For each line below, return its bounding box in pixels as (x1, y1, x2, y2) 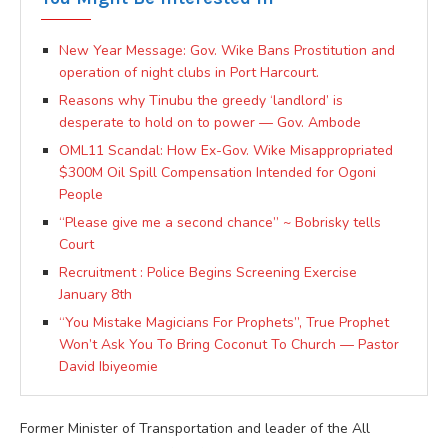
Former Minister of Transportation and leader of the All (20, 418, 370, 438)
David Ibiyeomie (59, 356, 158, 376)
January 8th (59, 284, 132, 304)
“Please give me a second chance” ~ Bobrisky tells (59, 212, 381, 232)
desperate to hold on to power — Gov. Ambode (59, 112, 361, 132)
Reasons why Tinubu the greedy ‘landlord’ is (59, 90, 343, 110)
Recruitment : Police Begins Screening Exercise (59, 262, 357, 282)
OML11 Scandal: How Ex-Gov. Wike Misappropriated (59, 140, 393, 160)
